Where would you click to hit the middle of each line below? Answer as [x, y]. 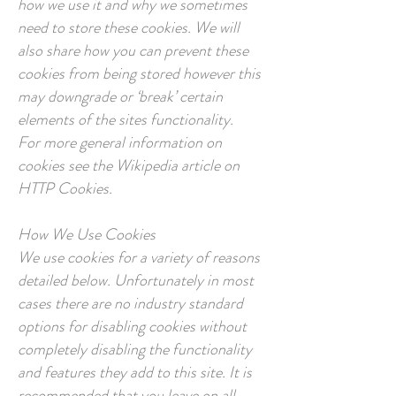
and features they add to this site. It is [135, 372]
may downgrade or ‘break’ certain [120, 96]
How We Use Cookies [87, 234]
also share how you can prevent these [133, 50]
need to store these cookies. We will [129, 27]
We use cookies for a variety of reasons [139, 257]
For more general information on [120, 142]
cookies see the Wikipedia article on [129, 165]
